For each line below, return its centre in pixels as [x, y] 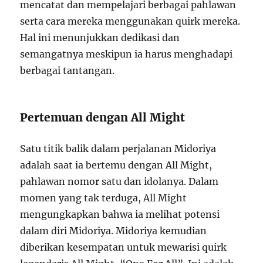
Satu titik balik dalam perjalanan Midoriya [118, 148]
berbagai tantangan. [68, 70]
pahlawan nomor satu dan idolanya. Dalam [119, 181]
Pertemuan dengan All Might [103, 117]
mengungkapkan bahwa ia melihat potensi [120, 214]
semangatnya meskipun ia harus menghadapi [127, 54]
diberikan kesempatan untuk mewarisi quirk [124, 247]
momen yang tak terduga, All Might [104, 198]
